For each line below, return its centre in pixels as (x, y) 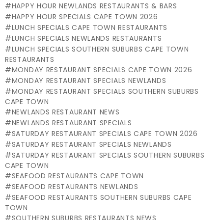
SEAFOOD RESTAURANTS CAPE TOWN (78, 176)
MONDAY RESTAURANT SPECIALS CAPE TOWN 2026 (102, 70)
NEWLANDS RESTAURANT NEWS (66, 112)
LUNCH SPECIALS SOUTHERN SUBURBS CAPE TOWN (100, 49)
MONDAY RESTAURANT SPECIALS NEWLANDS (89, 81)
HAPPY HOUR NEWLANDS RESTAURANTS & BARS (94, 6)
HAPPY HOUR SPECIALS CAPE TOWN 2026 (85, 17)
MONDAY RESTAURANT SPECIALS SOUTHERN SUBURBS (105, 92)
